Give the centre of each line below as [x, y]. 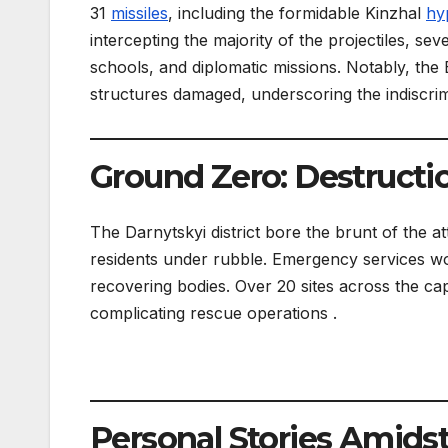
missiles [139, 12]
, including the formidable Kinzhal [297, 12]
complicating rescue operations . [213, 312]
